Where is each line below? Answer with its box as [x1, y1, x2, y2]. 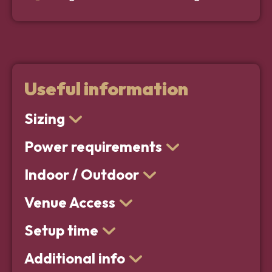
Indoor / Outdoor [24, 165, 139, 184]
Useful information [24, 77, 188, 101]
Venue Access [24, 193, 115, 212]
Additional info [24, 249, 125, 268]
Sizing [24, 109, 65, 128]
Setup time [24, 221, 98, 240]
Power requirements [24, 137, 162, 156]
